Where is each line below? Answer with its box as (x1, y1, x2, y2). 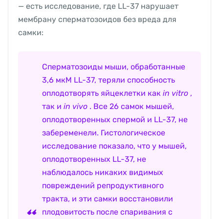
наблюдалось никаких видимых (42, 168, 163, 177)
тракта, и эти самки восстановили (42, 194, 173, 204)
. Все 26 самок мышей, (88, 102, 174, 111)
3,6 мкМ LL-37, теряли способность (42, 75, 175, 85)
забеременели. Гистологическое (42, 128, 165, 138)
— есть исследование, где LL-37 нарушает (18, 1, 178, 11)
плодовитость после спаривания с (42, 207, 173, 217)
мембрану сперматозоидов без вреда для (18, 15, 176, 24)
